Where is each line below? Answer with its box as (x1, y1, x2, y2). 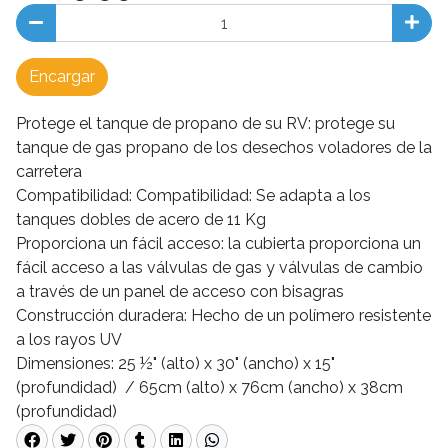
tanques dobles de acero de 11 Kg (16, 210, 266, 229)
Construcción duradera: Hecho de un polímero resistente (16, 306, 431, 325)
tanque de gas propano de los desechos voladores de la (16, 138, 432, 157)
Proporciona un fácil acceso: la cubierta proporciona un (16, 234, 421, 253)
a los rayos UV (16, 330, 122, 349)
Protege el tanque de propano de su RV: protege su (16, 114, 395, 133)
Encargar (29, 67, 95, 86)
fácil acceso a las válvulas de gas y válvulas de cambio (16, 258, 423, 277)
